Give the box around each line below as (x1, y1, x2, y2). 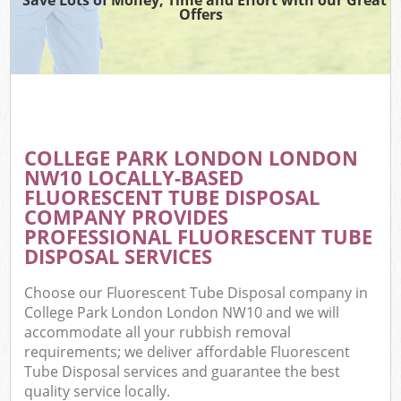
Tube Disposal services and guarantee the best (24, 362, 341, 382)
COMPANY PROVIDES (24, 202, 229, 231)
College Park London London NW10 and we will (24, 303, 340, 323)
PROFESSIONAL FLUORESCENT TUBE (24, 222, 373, 251)
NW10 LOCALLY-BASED (24, 163, 244, 192)
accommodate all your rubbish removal (24, 322, 292, 343)
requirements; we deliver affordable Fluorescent (24, 342, 351, 363)
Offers (178, 4, 223, 24)
